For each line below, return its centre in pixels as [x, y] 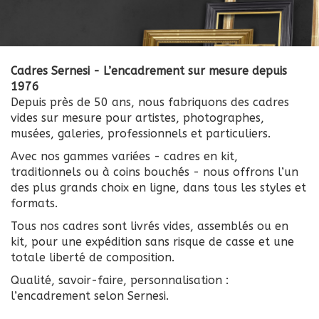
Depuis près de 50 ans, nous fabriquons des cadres [150, 102]
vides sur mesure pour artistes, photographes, [137, 117]
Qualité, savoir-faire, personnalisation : [120, 280]
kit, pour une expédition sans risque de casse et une [152, 241]
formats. [34, 203]
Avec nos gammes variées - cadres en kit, [124, 156]
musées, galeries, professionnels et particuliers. [141, 133]
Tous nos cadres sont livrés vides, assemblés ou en [150, 226]
